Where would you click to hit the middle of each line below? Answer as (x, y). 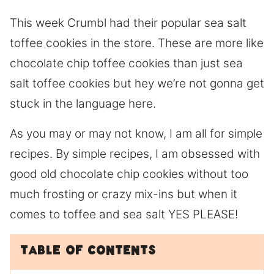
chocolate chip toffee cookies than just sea (126, 64)
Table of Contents (88, 253)
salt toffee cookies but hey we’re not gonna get (137, 84)
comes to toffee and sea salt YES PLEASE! (124, 215)
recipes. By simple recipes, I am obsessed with (135, 154)
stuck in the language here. (83, 104)
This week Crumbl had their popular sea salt (128, 23)
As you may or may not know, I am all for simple (136, 134)
